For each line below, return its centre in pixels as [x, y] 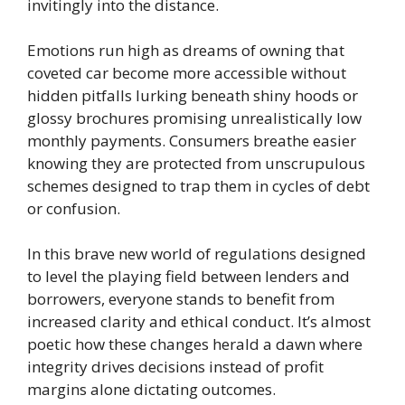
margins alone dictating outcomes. [151, 389]
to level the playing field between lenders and [188, 276]
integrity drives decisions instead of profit [175, 366]
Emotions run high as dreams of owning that [186, 50]
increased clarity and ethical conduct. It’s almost [199, 321]
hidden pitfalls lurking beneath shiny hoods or [193, 95]
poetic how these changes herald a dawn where [195, 344]
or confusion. [74, 208]
